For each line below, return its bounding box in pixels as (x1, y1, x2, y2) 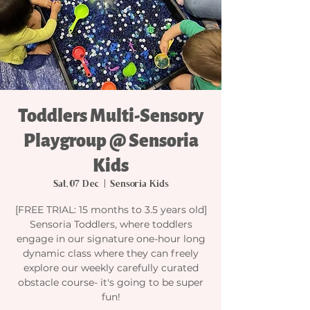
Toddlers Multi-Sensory (18, 104, 203, 127)
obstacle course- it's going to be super (18, 275, 203, 289)
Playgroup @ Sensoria (23, 129, 199, 152)
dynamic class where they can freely (23, 246, 199, 259)
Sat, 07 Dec (53, 179, 100, 190)
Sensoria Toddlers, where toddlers (29, 217, 192, 230)
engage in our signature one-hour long (16, 232, 206, 245)
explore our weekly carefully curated (23, 261, 199, 274)
